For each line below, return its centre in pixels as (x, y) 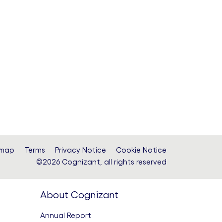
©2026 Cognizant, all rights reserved (101, 162)
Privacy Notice (81, 150)
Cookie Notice (141, 150)
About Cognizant (79, 195)
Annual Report (66, 215)
